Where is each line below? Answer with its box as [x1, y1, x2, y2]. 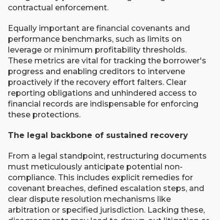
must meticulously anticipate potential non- [8, 162, 183, 171]
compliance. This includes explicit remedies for [8, 173, 193, 182]
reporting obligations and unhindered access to [8, 88, 197, 98]
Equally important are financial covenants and [8, 24, 190, 33]
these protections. [8, 110, 81, 119]
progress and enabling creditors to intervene [8, 67, 185, 76]
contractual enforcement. [8, 3, 109, 12]
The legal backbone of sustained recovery [8, 131, 188, 140]
